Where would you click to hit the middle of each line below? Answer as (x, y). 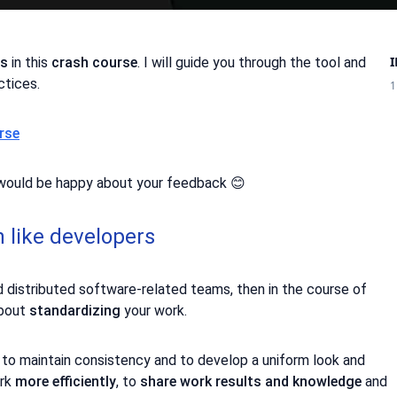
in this (30, 62)
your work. (154, 310)
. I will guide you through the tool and (252, 62)
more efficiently (66, 381)
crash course (94, 62)
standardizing (75, 310)
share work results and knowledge (251, 381)
